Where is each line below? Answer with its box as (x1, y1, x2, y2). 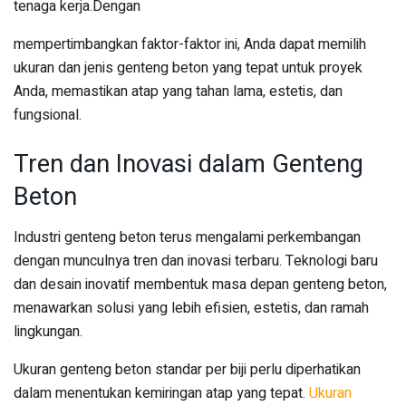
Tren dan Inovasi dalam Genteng (14, 145, 363, 182)
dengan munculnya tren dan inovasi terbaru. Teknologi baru (14, 249, 378, 272)
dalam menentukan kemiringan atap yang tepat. (14, 382, 309, 404)
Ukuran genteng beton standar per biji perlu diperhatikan (14, 358, 361, 381)
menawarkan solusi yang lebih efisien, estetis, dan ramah (14, 296, 369, 319)
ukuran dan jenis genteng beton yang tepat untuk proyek (14, 57, 362, 80)
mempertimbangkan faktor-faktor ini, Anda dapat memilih (14, 34, 366, 56)
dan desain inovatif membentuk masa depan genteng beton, (14, 273, 387, 295)
